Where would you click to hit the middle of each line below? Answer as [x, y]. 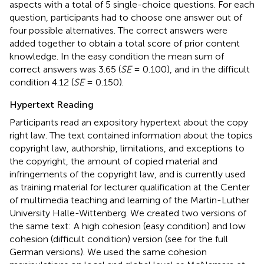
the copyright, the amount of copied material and [113, 161]
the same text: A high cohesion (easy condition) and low [128, 226]
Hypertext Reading [52, 104]
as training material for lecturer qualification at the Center [130, 187]
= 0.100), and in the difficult [191, 69]
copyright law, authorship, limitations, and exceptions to [127, 148]
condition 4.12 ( [42, 82]
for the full [206, 239]
